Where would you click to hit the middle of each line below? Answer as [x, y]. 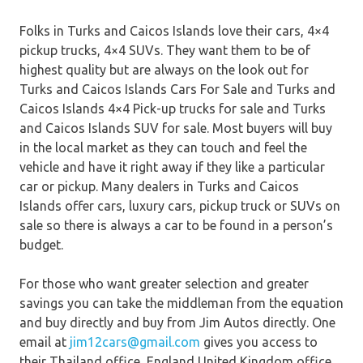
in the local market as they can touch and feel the [163, 148]
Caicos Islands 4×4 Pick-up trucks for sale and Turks [173, 109]
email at [45, 342]
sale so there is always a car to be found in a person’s [176, 226]
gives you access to [259, 342]
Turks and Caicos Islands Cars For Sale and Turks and [177, 90]
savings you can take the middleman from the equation [181, 303]
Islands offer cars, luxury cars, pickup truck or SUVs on [180, 206]
